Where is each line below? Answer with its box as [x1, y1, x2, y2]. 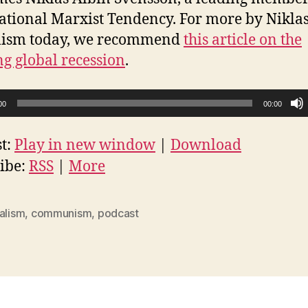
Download [170, 135, 241, 155]
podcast [97, 206, 139, 220]
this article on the [184, 31, 302, 49]
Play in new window [14, 135, 155, 155]
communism [30, 206, 92, 220]
